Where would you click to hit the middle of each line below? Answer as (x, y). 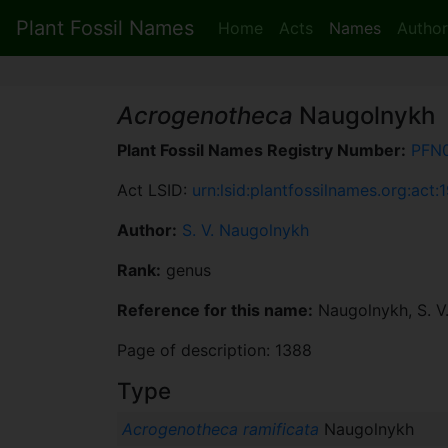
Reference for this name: (215, 310)
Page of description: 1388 (214, 350)
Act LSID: (154, 190)
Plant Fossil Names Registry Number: (261, 150)
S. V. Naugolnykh (245, 230)
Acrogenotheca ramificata (220, 429)
